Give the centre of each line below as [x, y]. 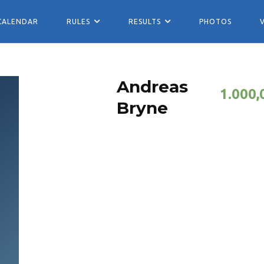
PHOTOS [215, 22]
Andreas [153, 87]
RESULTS [145, 22]
